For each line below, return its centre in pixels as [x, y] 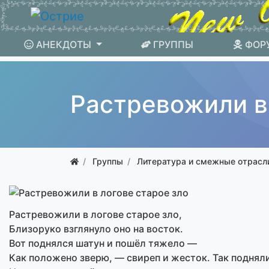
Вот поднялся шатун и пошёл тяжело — [103, 243]
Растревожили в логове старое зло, [95, 214]
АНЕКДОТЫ [63, 44]
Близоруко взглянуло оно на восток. [96, 228]
